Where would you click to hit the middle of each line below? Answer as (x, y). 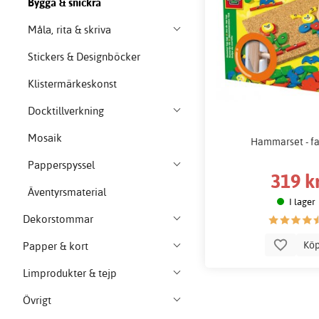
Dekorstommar (58, 219)
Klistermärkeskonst (72, 84)
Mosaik (45, 138)
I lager (302, 201)
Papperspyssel (61, 165)
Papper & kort (56, 246)
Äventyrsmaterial (67, 192)
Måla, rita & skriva (69, 30)
